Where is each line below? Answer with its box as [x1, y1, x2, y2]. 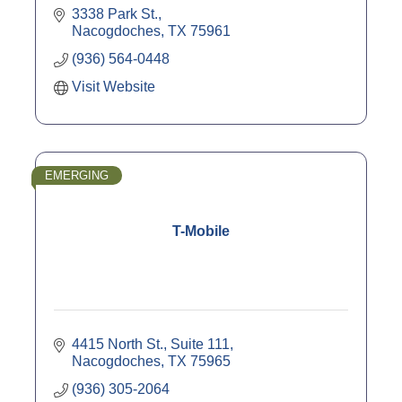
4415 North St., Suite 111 [72, 336, 230, 353]
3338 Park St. [72, 6, 158, 22]
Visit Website [72, 79, 155, 95]
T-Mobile [172, 223, 230, 240]
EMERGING [45, 169, 109, 183]
